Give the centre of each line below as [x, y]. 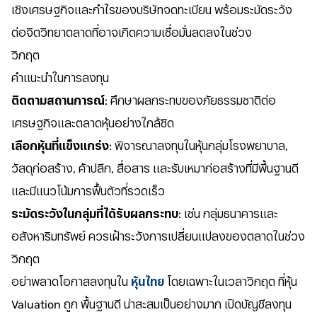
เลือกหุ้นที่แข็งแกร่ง [60, 146]
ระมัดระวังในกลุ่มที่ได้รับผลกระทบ [95, 214]
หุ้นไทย [148, 282]
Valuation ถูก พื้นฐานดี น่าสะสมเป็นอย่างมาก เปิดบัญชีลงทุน [151, 305]
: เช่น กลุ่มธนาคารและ [228, 214]
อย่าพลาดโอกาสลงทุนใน [71, 282]
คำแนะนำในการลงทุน [60, 78]
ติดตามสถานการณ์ [58, 101]
